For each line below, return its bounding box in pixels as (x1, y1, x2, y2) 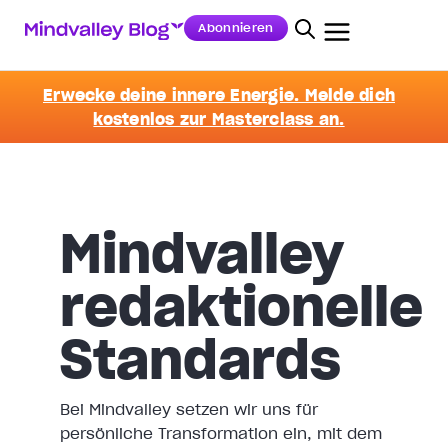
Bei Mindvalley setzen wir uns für (60, 399, 318, 419)
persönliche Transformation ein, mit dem (60, 423, 382, 443)
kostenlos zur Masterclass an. (93, 109, 345, 129)
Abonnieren (198, 20, 274, 35)
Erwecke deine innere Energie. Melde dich (43, 85, 395, 105)
